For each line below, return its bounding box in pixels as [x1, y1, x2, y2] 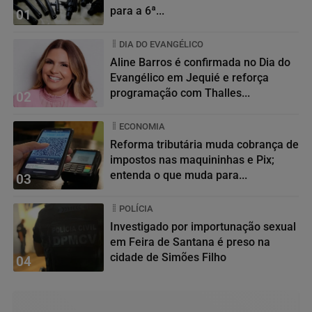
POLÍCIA [119, 203, 153, 214]
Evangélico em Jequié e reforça [110, 70, 269, 84]
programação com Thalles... [110, 86, 250, 100]
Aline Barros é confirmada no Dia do [110, 55, 290, 69]
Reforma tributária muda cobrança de [110, 137, 299, 151]
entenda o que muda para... [110, 168, 247, 182]
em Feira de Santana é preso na [110, 235, 270, 249]
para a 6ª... [110, 3, 164, 17]
